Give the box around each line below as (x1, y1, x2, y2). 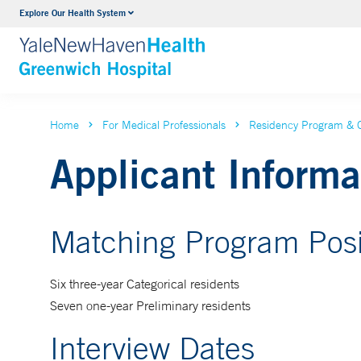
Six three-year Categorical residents (50, 276, 275, 292)
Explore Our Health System (19, 6, 126, 19)
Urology (119, 7, 161, 23)
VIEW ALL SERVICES (119, 38, 240, 55)
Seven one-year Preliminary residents (50, 297, 254, 313)
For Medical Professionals (102, 118, 226, 132)
